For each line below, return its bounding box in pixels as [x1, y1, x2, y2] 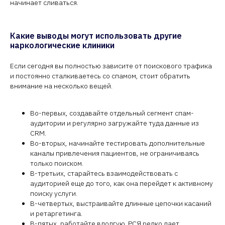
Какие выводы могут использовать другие [10, 31, 182, 41]
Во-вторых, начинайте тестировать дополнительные [30, 139, 205, 148]
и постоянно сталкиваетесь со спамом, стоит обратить [10, 71, 190, 80]
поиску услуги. [30, 189, 77, 198]
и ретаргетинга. [30, 209, 82, 218]
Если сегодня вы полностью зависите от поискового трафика [10, 61, 212, 70]
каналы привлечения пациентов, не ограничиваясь [30, 149, 199, 158]
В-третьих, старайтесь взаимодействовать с [30, 169, 178, 178]
